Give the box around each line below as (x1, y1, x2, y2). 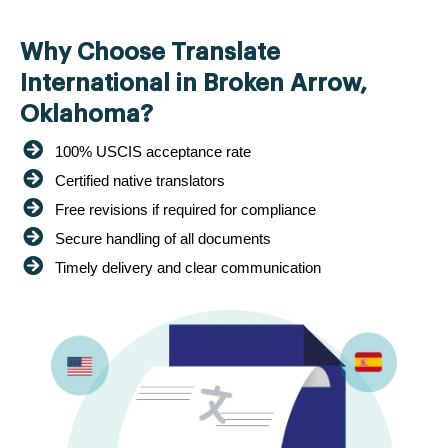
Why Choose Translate (20, 39, 280, 64)
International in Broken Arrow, (20, 70, 367, 95)
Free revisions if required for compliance (55, 200, 316, 218)
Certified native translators (55, 171, 225, 189)
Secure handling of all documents (55, 229, 271, 247)
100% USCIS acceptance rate (55, 142, 251, 160)
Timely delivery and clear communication (55, 258, 321, 276)
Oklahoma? (20, 101, 153, 126)
